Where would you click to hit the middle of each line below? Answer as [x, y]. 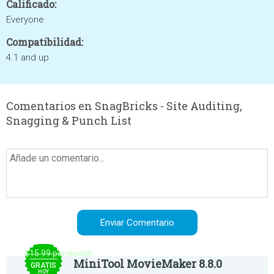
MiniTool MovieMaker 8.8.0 [148, 264]
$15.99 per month [59, 253]
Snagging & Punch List [69, 120]
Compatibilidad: [45, 42]
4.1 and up [28, 57]
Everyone [25, 20]
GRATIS [43, 265]
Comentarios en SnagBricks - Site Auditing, [124, 106]
